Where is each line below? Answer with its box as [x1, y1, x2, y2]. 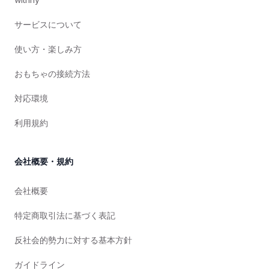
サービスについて [14, 19, 82, 29]
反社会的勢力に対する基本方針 [14, 235, 132, 245]
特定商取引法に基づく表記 [14, 210, 115, 220]
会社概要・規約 [14, 156, 73, 166]
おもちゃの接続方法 [14, 68, 90, 79]
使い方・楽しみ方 [14, 44, 82, 54]
